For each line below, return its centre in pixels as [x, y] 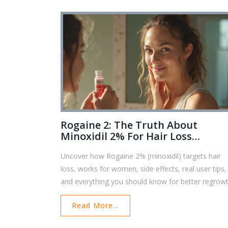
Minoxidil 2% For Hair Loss [126, 136]
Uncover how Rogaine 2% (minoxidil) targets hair [141, 156]
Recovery [83, 147]
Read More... [96, 205]
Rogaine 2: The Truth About [129, 125]
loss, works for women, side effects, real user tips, [144, 168]
